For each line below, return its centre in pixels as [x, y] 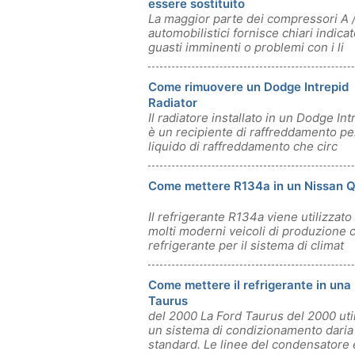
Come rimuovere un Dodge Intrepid [248, 87]
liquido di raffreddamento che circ [243, 146]
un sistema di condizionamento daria [251, 330]
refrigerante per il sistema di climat [246, 245]
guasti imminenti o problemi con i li [246, 47]
